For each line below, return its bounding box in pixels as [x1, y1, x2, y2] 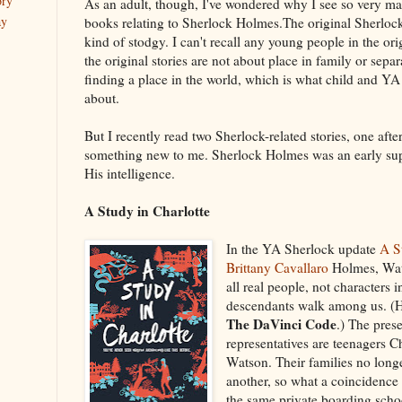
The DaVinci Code [226, 313, 337, 334]
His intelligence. [84, 163, 175, 182]
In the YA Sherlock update [226, 239, 380, 258]
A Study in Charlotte [84, 200, 210, 221]
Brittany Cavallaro [226, 258, 329, 276]
